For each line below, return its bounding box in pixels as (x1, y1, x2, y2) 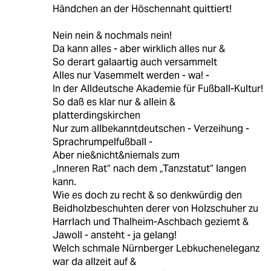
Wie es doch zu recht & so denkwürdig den (52, 189, 242, 202)
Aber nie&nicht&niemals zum (52, 149, 180, 162)
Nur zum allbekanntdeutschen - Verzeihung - (52, 122, 249, 135)
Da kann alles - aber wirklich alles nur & (52, 42, 225, 56)
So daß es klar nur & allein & (52, 96, 175, 109)
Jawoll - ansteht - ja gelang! (52, 229, 177, 242)
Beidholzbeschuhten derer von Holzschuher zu (52, 202, 258, 215)
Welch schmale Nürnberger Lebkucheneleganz (52, 242, 260, 255)
